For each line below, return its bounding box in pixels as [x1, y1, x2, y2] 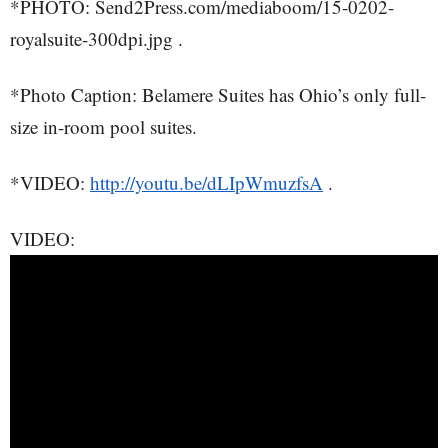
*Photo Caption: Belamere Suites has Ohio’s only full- [10, 82, 426, 107]
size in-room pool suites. [10, 114, 197, 139]
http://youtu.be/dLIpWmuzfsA [90, 170, 323, 195]
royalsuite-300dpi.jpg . [10, 26, 183, 51]
